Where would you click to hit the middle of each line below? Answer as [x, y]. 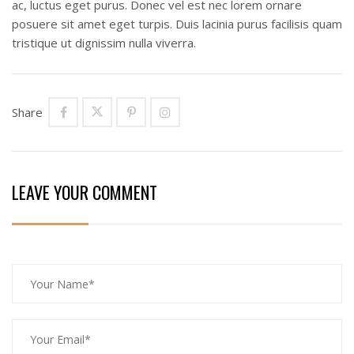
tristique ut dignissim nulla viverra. [104, 43]
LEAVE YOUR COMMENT [85, 192]
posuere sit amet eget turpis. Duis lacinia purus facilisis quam [177, 24]
